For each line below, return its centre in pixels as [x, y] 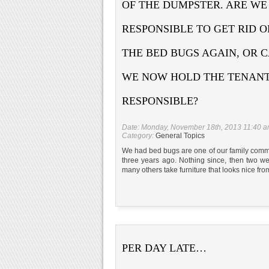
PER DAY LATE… [164, 248]
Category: [139, 135]
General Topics [180, 135]
